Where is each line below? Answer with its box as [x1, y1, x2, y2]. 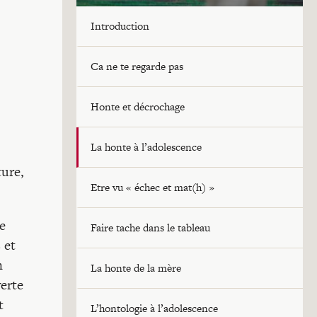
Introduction [91, 18, 149, 33]
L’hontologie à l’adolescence [91, 301, 218, 316]
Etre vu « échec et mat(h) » [91, 180, 214, 195]
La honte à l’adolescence [91, 139, 202, 154]
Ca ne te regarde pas [91, 59, 183, 74]
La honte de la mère [91, 260, 181, 275]
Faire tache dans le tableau [91, 220, 210, 235]
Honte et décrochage [91, 99, 185, 114]
